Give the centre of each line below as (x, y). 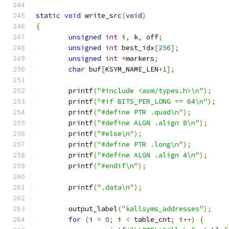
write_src (101, 16)
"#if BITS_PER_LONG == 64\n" (152, 101)
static (48, 16)
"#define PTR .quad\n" (140, 112)
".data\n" (116, 187)
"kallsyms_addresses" (163, 209)
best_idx (136, 48)
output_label (93, 209)
